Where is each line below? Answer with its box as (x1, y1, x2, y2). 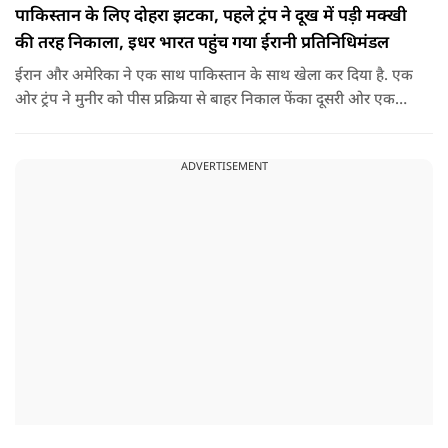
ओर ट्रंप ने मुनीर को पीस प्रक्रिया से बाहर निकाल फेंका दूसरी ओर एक (15, 90, 395, 110)
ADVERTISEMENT (180, 159, 268, 174)
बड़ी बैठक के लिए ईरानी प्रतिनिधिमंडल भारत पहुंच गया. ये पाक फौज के (15, 114, 412, 134)
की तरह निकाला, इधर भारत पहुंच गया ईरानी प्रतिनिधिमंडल (15, 32, 389, 55)
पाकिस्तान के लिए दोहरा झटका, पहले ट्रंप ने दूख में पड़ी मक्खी (15, 5, 407, 28)
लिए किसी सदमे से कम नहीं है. (15, 138, 183, 158)
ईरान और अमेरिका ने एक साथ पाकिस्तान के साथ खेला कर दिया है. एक (15, 66, 413, 86)
